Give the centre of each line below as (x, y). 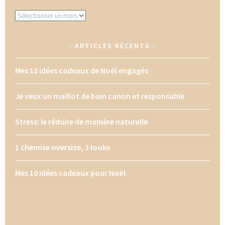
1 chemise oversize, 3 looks (63, 147)
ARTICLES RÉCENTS (113, 45)
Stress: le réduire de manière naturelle (82, 121)
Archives (27, 15)
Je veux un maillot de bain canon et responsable (100, 96)
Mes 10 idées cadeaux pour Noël (71, 173)
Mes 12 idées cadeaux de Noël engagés (82, 70)
